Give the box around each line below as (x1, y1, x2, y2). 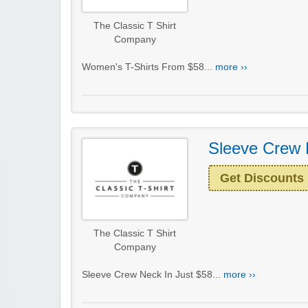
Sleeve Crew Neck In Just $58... (82, 269, 223, 280)
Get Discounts (220, 171, 304, 186)
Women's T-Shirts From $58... (82, 62, 215, 73)
